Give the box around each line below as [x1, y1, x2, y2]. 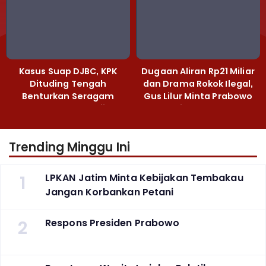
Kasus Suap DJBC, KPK [19, 65, 117, 78]
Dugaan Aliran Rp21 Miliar [141, 65, 255, 78]
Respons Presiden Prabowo [45, 216, 180, 230]
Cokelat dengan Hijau [18, 103, 118, 115]
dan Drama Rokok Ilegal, [142, 78, 254, 90]
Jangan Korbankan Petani [45, 185, 174, 199]
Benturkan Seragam [21, 90, 115, 103]
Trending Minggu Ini [9, 138, 130, 156]
